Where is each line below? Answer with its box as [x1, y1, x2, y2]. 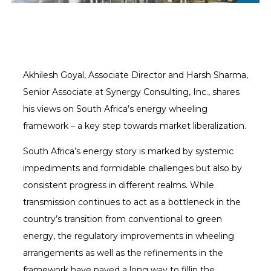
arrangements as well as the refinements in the [22, 247, 223, 259]
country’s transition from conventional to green [22, 214, 222, 225]
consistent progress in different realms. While [22, 180, 214, 191]
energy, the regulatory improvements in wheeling [22, 230, 234, 242]
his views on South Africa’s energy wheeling [22, 103, 207, 115]
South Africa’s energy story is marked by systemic [22, 146, 233, 157]
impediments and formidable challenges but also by [22, 163, 242, 174]
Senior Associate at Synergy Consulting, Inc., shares [22, 87, 240, 98]
